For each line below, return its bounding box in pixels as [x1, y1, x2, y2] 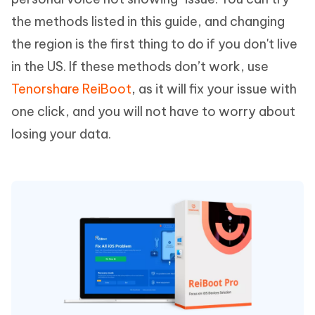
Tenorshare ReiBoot [11, 81, 131, 98]
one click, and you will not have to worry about [11, 103, 295, 120]
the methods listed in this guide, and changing [11, 13, 285, 30]
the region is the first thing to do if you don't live [11, 36, 297, 53]
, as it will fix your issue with [131, 81, 297, 98]
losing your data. [11, 126, 111, 143]
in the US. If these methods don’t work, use [11, 58, 269, 75]
